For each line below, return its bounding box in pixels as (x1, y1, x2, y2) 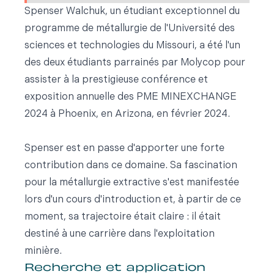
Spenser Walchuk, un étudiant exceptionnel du (24, 7, 240, 17)
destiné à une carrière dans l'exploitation (24, 229, 215, 239)
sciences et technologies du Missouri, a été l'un (24, 41, 240, 51)
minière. (24, 246, 62, 256)
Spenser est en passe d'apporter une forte (24, 144, 224, 154)
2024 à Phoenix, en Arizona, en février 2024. (24, 109, 232, 119)
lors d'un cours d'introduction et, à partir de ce (24, 195, 241, 205)
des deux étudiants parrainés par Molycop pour (24, 58, 245, 68)
